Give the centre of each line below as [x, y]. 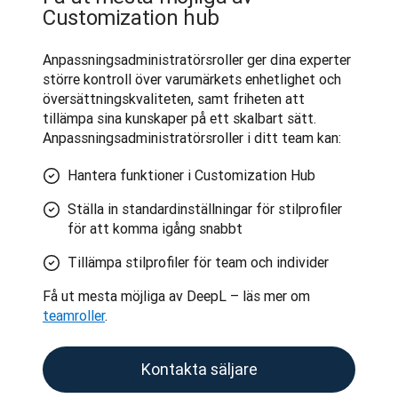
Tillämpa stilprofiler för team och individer [198, 262]
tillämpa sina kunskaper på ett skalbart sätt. [179, 118]
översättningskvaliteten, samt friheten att [174, 98]
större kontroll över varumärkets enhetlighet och [192, 79]
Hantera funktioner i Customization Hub [191, 175]
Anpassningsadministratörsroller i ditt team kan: [192, 137]
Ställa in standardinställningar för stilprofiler [205, 208]
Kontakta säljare [199, 369]
